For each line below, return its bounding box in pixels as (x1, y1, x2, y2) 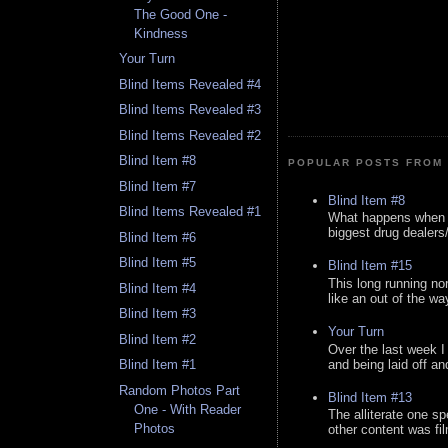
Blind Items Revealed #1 (119, 204, 262, 220)
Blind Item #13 (328, 389, 412, 405)
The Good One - (134, 6, 228, 22)
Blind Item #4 (119, 280, 197, 296)
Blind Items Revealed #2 (119, 127, 262, 143)
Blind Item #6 (119, 229, 197, 245)
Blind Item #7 (119, 178, 197, 194)
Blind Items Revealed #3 (119, 102, 262, 118)
